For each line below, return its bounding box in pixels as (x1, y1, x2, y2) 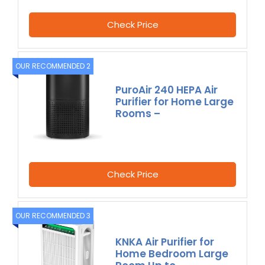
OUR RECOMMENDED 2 (15, 61, 91, 72)
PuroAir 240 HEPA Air (115, 83, 218, 98)
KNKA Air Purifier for (115, 234, 215, 249)
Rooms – (115, 106, 161, 121)
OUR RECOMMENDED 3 (15, 210, 91, 221)
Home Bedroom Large (115, 246, 229, 261)
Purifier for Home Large (115, 95, 234, 109)
